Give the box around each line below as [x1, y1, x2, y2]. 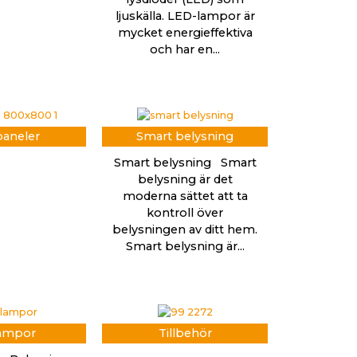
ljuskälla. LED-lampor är [115, 9, 255, 24]
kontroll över [147, 206, 223, 221]
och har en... [150, 42, 220, 57]
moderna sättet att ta [122, 189, 248, 204]
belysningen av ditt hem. [112, 222, 257, 237]
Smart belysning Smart [113, 155, 257, 171]
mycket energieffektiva [117, 25, 253, 41]
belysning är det [137, 172, 233, 187]
